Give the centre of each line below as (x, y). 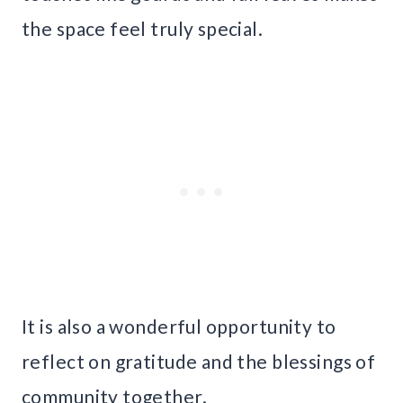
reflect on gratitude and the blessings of (199, 362)
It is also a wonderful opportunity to (179, 327)
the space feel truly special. (143, 29)
